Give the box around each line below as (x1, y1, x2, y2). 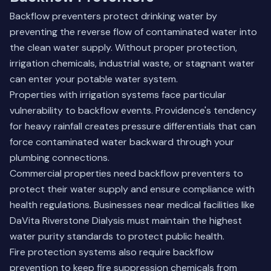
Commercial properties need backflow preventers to (10, 167, 243, 180)
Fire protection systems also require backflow (10, 246, 214, 258)
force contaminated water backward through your (10, 135, 234, 148)
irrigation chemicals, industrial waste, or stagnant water (10, 57, 255, 70)
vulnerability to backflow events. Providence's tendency (10, 104, 256, 117)
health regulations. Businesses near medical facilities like (10, 198, 255, 211)
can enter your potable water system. (10, 73, 178, 85)
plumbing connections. (10, 151, 109, 164)
